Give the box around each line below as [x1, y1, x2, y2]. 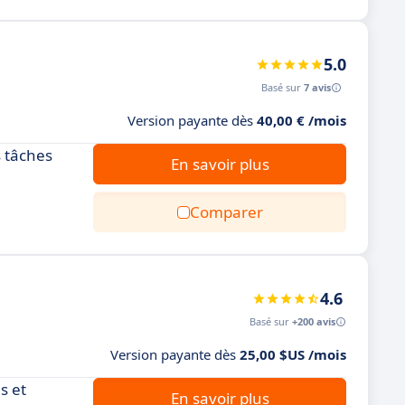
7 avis [304, 80, 331, 94]
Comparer [189, 202, 263, 222]
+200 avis [292, 315, 335, 328]
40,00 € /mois [257, 111, 346, 129]
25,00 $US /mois [240, 345, 346, 363]
